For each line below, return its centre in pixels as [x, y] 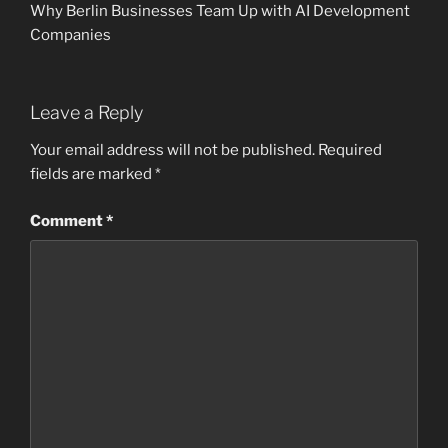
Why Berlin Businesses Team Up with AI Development [220, 11]
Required [350, 150]
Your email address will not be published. [172, 150]
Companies [70, 35]
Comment [68, 220]
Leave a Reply [86, 112]
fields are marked [92, 174]
